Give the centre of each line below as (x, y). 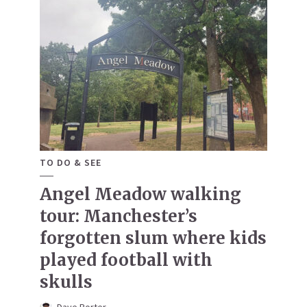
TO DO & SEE (71, 163)
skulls (66, 282)
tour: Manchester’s (119, 217)
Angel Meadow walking (140, 195)
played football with (126, 260)
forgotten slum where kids (153, 238)
